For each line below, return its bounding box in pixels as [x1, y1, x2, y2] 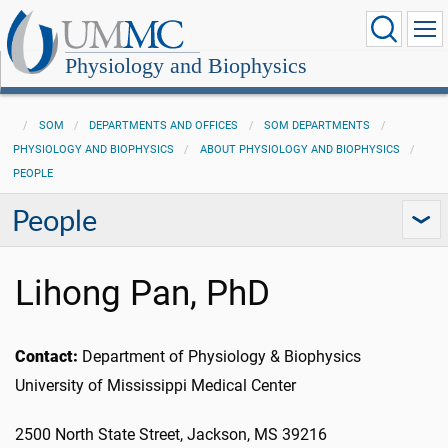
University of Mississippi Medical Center [15, 376, 296, 395]
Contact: [15, 347, 78, 366]
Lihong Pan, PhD [15, 272, 270, 314]
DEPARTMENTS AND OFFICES [89, 119, 239, 132]
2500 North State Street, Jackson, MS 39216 [15, 425, 327, 444]
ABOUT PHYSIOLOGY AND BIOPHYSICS [199, 143, 400, 156]
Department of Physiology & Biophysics [82, 347, 361, 366]
